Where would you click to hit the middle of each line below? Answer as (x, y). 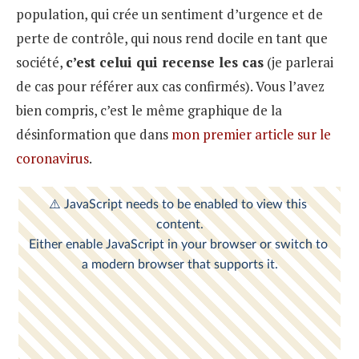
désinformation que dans (94, 134)
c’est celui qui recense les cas (165, 62)
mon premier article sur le (251, 134)
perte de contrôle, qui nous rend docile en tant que (172, 38)
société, (41, 62)
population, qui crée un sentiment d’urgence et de (169, 14)
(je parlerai (298, 62)
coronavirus (52, 158)
